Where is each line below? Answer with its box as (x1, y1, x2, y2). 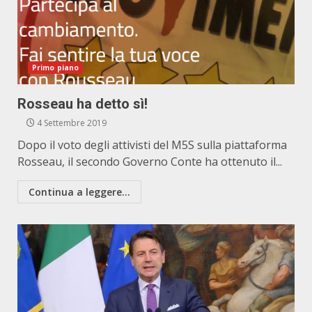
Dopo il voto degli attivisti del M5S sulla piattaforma (17, 137, 287, 153)
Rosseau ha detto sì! (17, 95, 148, 112)
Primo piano (32, 63, 79, 72)
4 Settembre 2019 (35, 117, 107, 129)
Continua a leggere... (29, 185, 130, 198)
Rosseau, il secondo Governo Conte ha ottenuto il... (17, 154, 282, 169)
